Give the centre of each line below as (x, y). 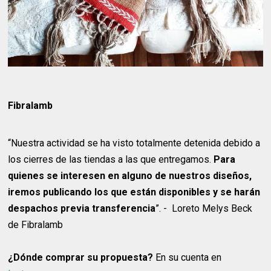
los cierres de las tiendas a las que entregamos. (111, 159)
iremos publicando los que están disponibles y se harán (134, 192)
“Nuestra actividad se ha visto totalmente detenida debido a (134, 143)
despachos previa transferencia (82, 208)
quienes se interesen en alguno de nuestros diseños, (130, 175)
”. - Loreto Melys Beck (204, 208)
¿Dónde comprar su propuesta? (81, 257)
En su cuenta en (188, 257)
